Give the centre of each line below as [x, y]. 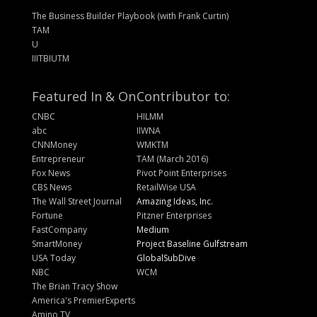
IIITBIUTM [50, 59]
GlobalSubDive [166, 258]
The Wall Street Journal [76, 202]
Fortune [47, 216]
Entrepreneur [58, 159]
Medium [152, 230]
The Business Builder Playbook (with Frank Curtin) [130, 16]
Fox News [51, 173]
